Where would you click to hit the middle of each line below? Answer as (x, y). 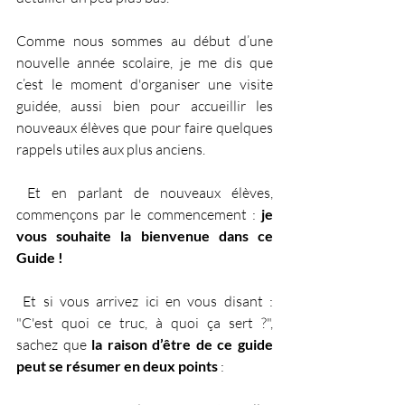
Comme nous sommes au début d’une (145, 40)
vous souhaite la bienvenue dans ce (145, 235)
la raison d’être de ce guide (183, 344)
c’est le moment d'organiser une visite (145, 84)
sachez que (54, 344)
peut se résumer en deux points (117, 365)
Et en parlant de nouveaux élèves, (22, 192)
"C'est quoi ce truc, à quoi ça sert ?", (145, 322)
